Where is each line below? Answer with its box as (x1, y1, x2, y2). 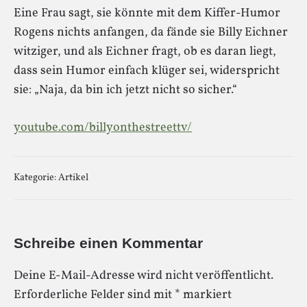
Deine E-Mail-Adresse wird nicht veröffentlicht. (14, 267, 273, 284)
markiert (180, 286, 232, 304)
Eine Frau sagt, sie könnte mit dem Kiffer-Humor (14, 4, 280, 22)
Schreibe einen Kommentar (14, 234, 203, 251)
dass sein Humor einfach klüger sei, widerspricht (14, 62, 280, 79)
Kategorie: (14, 171, 58, 184)
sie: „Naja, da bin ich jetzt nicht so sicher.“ (14, 81, 237, 99)
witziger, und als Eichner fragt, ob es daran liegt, (14, 42, 276, 60)
